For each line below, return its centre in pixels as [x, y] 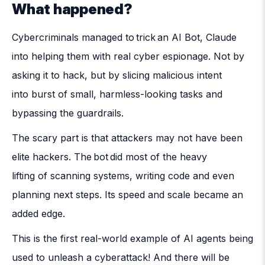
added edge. [41, 213]
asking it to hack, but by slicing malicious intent [117, 75]
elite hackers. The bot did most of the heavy [109, 156]
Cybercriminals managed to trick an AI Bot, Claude [124, 37]
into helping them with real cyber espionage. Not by [128, 56]
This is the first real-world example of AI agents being [132, 238]
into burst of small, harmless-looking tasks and [117, 94]
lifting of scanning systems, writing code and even [123, 175]
